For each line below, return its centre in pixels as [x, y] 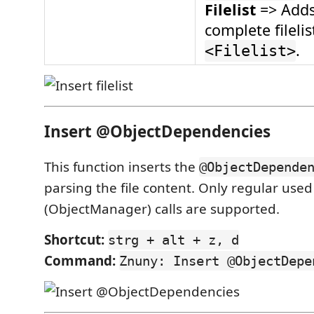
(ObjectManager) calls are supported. [162, 209]
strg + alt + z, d [173, 239]
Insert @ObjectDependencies [157, 132]
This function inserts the [122, 166]
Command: [80, 260]
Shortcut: [74, 239]
